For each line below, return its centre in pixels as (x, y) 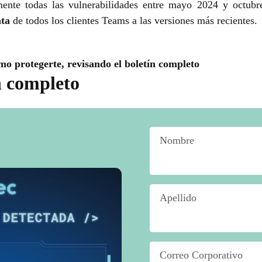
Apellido (178, 198)
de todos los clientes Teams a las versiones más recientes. (135, 21)
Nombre (177, 141)
